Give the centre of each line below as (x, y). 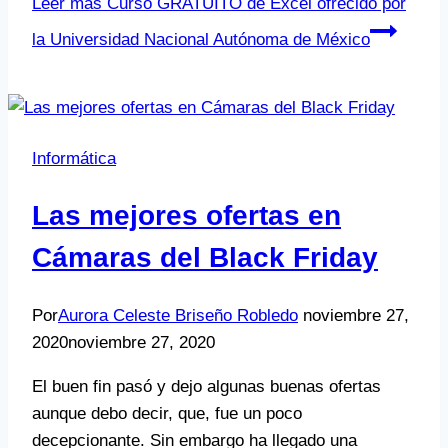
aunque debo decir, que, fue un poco (167, 414)
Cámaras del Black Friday (205, 258)
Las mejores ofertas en (186, 216)
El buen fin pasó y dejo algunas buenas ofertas (206, 387)
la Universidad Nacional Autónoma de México (201, 40)
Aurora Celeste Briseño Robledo (178, 316)
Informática (74, 159)
